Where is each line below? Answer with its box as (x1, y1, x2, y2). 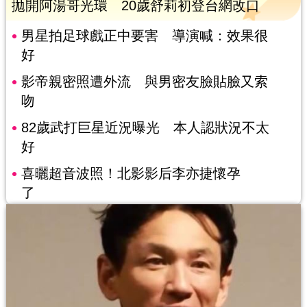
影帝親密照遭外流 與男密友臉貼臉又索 (21, 73, 268, 89)
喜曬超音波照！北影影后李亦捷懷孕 (21, 165, 241, 181)
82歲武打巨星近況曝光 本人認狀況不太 (21, 119, 269, 135)
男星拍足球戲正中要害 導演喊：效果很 (21, 27, 268, 43)
